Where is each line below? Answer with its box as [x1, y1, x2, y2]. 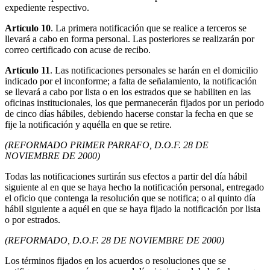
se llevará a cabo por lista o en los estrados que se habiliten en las [5, 87, 251, 98]
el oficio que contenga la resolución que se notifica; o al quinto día [5, 193, 256, 204]
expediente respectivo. [5, 2, 89, 13]
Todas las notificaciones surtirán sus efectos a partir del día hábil [5, 171, 247, 182]
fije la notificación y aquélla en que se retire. [5, 119, 172, 130]
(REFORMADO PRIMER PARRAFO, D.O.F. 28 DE [5, 140, 209, 151]
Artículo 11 [5, 65, 50, 76]
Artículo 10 [5, 23, 51, 34]
